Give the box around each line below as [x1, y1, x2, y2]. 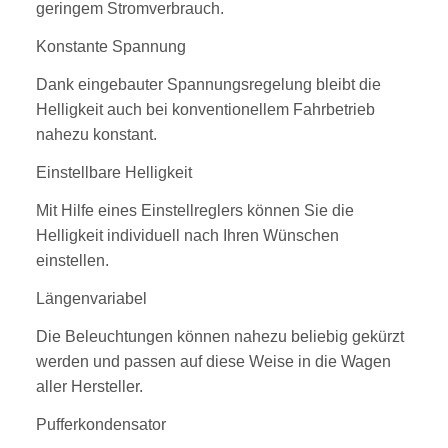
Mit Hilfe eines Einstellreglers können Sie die [36, 202, 354, 220]
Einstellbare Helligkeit [36, 164, 192, 182]
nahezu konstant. [36, 126, 157, 144]
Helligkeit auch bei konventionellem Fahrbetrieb [36, 101, 375, 119]
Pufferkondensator [36, 416, 166, 434]
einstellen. [36, 252, 109, 270]
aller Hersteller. [36, 378, 143, 396]
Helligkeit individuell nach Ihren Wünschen [36, 227, 339, 245]
